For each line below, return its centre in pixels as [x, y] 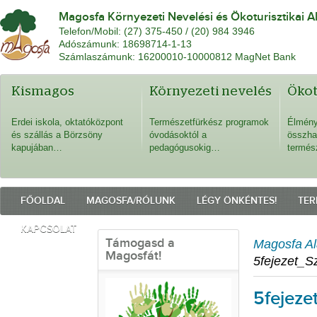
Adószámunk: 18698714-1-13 [125, 44]
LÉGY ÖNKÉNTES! [237, 201]
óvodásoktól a [178, 135]
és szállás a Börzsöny [57, 135]
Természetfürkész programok [209, 122]
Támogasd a [140, 243]
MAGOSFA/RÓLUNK [131, 201]
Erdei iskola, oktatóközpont [67, 122]
